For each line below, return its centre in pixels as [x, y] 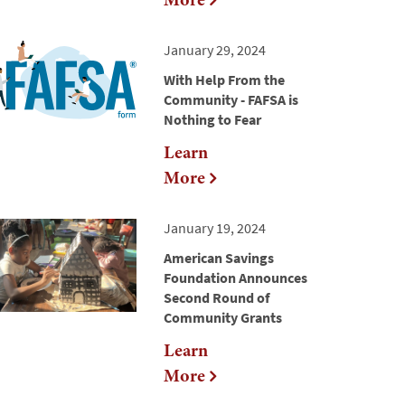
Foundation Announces [235, 278]
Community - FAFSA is [231, 100]
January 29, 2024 [215, 50]
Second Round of [217, 298]
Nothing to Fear [212, 120]
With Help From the [224, 80]
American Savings [219, 258]
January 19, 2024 [215, 228]
